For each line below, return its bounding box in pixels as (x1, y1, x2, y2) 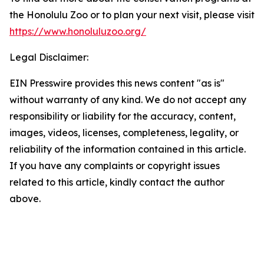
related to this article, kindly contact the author (9, 176, 225, 188)
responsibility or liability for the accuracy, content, (9, 110, 236, 122)
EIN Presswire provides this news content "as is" (9, 77, 225, 89)
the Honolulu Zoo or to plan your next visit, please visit (9, 9, 255, 21)
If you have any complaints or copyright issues (9, 160, 220, 171)
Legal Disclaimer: (9, 51, 88, 63)
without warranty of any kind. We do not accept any (9, 94, 246, 105)
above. (9, 193, 41, 204)
